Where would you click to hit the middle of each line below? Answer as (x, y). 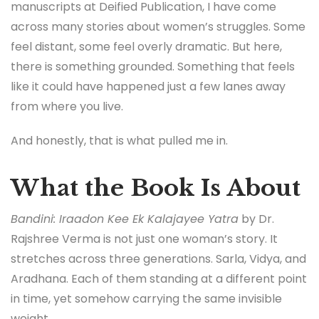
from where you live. (67, 107)
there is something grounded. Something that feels (153, 67)
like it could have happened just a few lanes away (148, 87)
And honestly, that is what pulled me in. (119, 140)
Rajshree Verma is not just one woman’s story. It (144, 239)
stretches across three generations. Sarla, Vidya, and (158, 259)
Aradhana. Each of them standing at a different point (159, 279)
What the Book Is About (156, 188)
